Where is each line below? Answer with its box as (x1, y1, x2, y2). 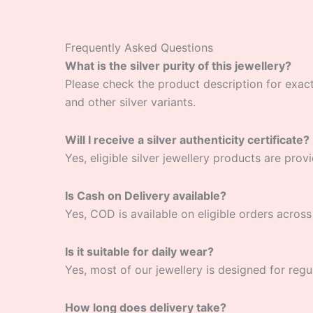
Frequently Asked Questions (65, 40, 213, 54)
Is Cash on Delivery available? (65, 188, 226, 203)
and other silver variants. (65, 94, 196, 109)
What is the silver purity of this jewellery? (65, 58, 291, 73)
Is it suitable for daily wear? (65, 244, 214, 259)
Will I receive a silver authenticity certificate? (65, 132, 310, 147)
